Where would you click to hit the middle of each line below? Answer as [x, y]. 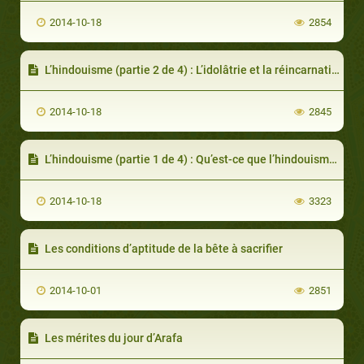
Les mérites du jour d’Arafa [113, 338]
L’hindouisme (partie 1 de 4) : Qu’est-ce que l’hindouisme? [186, 159]
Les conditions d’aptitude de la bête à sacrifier [162, 248]
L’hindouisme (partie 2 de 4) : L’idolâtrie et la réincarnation [187, 69]
